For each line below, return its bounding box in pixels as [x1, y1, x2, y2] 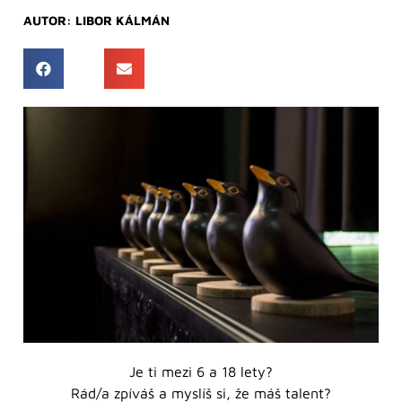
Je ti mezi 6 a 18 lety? [129, 363, 273, 380]
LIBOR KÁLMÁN [75, 12, 170, 28]
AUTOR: [23, 12, 72, 28]
